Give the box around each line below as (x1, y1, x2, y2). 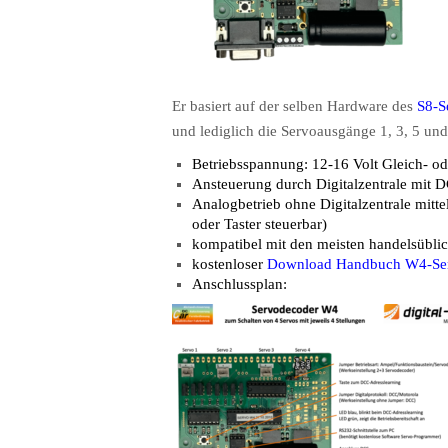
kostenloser (192, 256, 267, 272)
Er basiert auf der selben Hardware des (172, 98, 413, 114)
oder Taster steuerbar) (192, 216, 327, 232)
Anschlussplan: (192, 276, 287, 292)
